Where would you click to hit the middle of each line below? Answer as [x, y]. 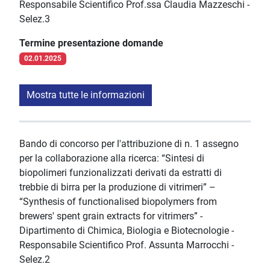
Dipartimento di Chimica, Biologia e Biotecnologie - [127, 231]
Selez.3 [35, 19]
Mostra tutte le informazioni [86, 95]
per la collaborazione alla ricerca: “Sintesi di [112, 159]
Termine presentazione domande [91, 43]
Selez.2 [35, 260]
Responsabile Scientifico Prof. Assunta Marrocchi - [127, 245]
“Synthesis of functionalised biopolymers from [118, 202]
